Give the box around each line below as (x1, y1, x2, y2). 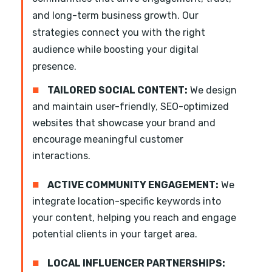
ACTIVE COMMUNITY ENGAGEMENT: (47, 179, 219, 191)
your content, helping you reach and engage (32, 212, 236, 224)
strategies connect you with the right (32, 27, 205, 39)
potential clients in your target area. (32, 228, 197, 240)
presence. (32, 61, 76, 73)
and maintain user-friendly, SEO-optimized (32, 101, 229, 113)
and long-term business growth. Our (32, 10, 199, 22)
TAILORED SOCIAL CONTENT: (47, 84, 188, 97)
